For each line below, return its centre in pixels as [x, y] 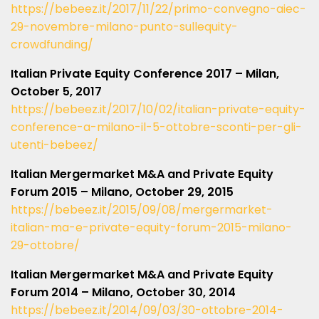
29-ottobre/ [45, 245]
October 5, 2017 [56, 91]
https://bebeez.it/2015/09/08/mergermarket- [142, 210]
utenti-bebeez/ [54, 145]
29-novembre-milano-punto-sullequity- [124, 27]
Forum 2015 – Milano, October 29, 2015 [122, 192]
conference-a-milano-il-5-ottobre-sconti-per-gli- [156, 127]
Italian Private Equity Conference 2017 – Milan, [145, 74]
